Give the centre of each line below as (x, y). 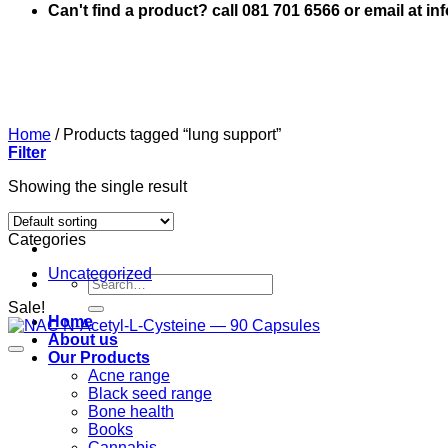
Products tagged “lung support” (170, 135)
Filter (27, 153)
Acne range (129, 376)
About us (83, 340)
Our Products (99, 358)
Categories (47, 240)
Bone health (131, 412)
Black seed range (150, 394)
